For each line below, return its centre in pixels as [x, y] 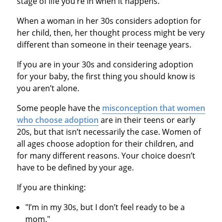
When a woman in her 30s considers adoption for [109, 21]
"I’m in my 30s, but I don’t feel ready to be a [105, 207]
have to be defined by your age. [75, 168]
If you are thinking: [52, 188]
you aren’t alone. [48, 88]
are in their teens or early [147, 120]
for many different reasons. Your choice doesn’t [106, 156]
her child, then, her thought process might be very [111, 33]
